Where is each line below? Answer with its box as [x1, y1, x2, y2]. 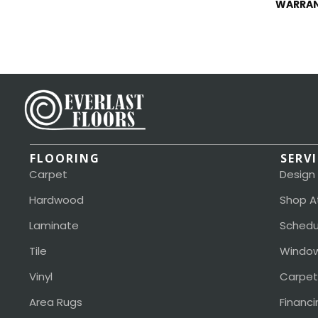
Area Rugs [29, 295, 82, 310]
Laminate [29, 218, 79, 234]
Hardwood [29, 192, 84, 208]
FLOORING [30, 150, 100, 167]
